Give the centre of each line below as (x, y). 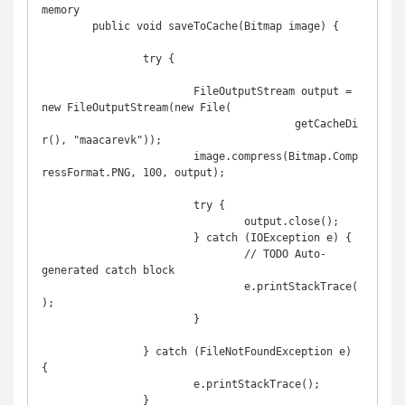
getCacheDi (168, 124)
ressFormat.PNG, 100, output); (133, 173)
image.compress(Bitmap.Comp (118, 156)
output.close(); (143, 221)
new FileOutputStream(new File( (137, 108)
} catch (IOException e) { (118, 238)
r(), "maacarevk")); (102, 140)
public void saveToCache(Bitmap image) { (67, 26)
